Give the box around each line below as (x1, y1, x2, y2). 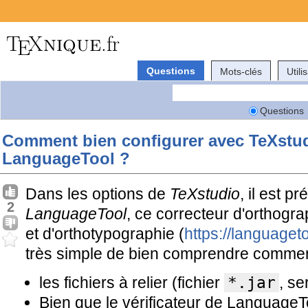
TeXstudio (170, 185, 240, 203)
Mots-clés (220, 65, 262, 77)
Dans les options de (25, 185, 170, 203)
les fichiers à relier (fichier (39, 274, 224, 291)
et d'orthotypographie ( (25, 225, 184, 243)
